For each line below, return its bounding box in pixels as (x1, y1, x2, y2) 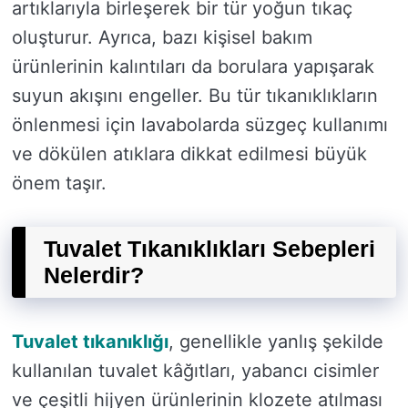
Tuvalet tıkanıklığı (12, 330, 168, 352)
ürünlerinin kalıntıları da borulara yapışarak (12, 55, 374, 77)
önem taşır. (12, 171, 107, 194)
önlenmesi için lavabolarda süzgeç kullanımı (12, 113, 388, 136)
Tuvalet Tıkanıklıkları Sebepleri (44, 235, 375, 261)
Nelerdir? (44, 261, 144, 288)
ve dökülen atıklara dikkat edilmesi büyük (12, 142, 367, 165)
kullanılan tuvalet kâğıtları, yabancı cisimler (12, 359, 379, 382)
